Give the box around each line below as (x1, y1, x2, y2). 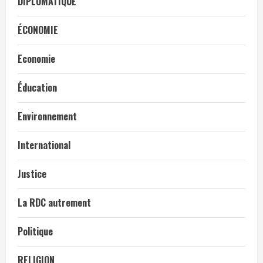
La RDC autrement (18, 195, 91, 210)
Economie (18, 51, 55, 66)
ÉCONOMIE (18, 22, 58, 37)
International (18, 137, 70, 152)
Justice (18, 166, 46, 181)
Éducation (18, 80, 57, 95)
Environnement (18, 109, 77, 123)
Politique (18, 224, 53, 238)
